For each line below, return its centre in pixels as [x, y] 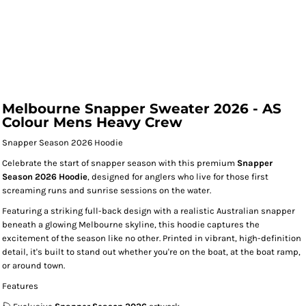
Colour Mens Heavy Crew [92, 122]
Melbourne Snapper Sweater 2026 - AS [142, 109]
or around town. [33, 265]
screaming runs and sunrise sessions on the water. [107, 190]
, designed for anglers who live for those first [178, 177]
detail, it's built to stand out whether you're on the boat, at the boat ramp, [151, 252]
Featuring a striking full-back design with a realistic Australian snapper [149, 211]
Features [20, 286]
